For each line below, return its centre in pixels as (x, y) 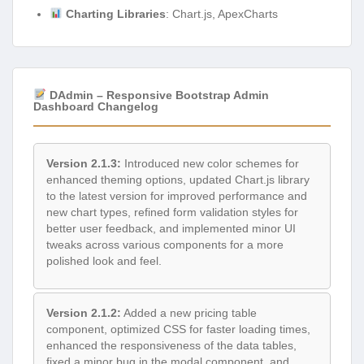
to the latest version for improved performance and (177, 196)
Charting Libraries (115, 13)
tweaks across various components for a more (165, 245)
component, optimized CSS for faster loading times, (178, 329)
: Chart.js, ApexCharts (221, 13)
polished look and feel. (104, 261)
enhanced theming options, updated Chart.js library (178, 180)
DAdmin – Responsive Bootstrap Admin (157, 95)
